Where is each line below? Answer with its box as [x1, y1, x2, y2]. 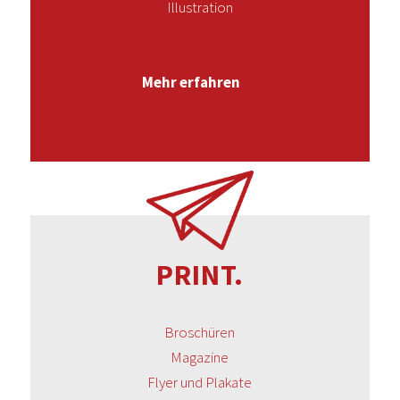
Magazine [171, 346, 229, 367]
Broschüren [164, 321, 236, 342]
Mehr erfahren [141, 72, 240, 93]
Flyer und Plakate [147, 371, 253, 392]
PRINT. [155, 256, 244, 293]
